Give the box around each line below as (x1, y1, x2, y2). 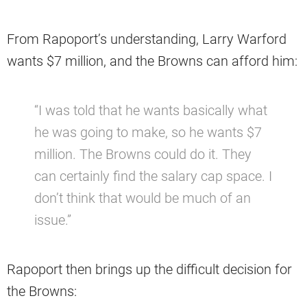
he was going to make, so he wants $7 (34, 124, 262, 141)
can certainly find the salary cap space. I (34, 168, 272, 185)
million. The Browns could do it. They (34, 146, 251, 163)
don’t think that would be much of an (34, 190, 251, 207)
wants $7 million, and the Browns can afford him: (7, 53, 297, 70)
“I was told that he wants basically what (34, 102, 267, 119)
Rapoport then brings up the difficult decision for (7, 261, 292, 278)
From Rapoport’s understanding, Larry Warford (7, 31, 286, 48)
